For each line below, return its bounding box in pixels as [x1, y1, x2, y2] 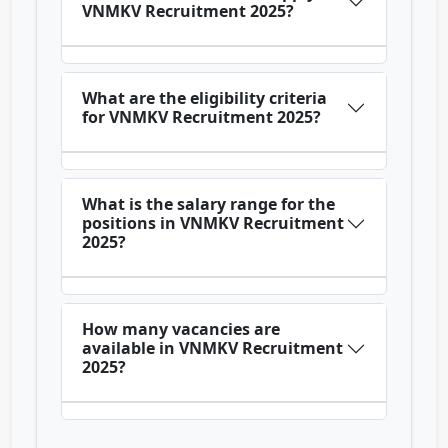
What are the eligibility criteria [82, 87, 327, 110]
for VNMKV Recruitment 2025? [82, 106, 321, 129]
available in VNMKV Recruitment [82, 337, 343, 360]
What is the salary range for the [82, 193, 335, 216]
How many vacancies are [82, 318, 280, 341]
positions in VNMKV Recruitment [82, 212, 344, 235]
